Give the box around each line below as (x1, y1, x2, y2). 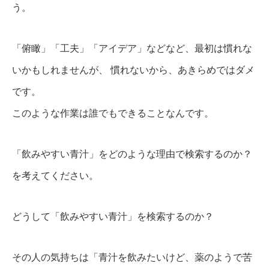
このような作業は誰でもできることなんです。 (12, 107, 214, 118)
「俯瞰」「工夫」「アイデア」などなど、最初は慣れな (12, 43, 252, 53)
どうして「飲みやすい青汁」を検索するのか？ (12, 211, 214, 222)
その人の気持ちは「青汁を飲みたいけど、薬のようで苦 (12, 252, 252, 262)
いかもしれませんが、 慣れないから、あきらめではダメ (12, 64, 255, 75)
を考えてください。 (12, 170, 98, 181)
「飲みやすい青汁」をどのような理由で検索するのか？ (12, 148, 252, 159)
